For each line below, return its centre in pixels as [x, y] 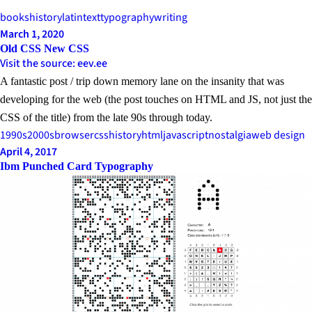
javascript [186, 135]
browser [74, 135]
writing [171, 17]
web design [278, 135]
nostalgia [230, 135]
